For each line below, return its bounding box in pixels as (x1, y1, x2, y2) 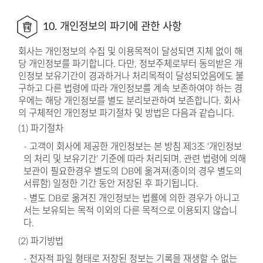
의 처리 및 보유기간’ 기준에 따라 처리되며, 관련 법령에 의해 (23, 154, 247, 164)
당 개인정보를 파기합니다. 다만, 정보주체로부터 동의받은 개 (18, 59, 242, 69)
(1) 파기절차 (18, 124, 63, 134)
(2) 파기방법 (18, 236, 63, 246)
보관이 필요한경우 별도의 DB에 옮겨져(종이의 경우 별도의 (23, 166, 242, 176)
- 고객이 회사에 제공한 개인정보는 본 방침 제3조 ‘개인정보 (23, 141, 242, 151)
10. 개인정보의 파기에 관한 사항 (42, 22, 181, 32)
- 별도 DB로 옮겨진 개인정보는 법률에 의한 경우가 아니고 (23, 194, 240, 204)
